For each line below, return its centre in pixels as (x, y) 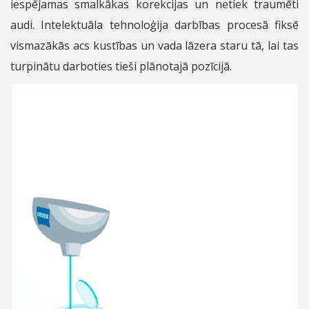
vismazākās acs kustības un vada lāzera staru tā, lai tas (154, 46)
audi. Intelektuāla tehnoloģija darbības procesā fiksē (154, 25)
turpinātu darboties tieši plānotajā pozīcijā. (121, 67)
